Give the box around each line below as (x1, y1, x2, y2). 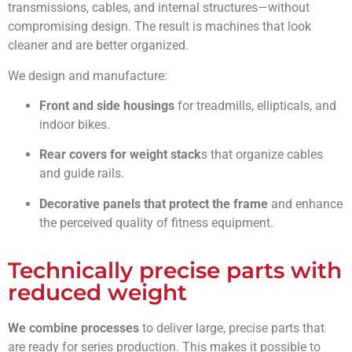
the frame (212, 196, 268, 211)
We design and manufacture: (8, 68, 167, 83)
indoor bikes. (39, 117, 110, 132)
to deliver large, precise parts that (139, 321, 324, 336)
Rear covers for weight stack (39, 147, 201, 163)
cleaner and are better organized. (8, 38, 189, 53)
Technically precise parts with (8, 257, 342, 284)
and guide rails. (39, 166, 124, 181)
